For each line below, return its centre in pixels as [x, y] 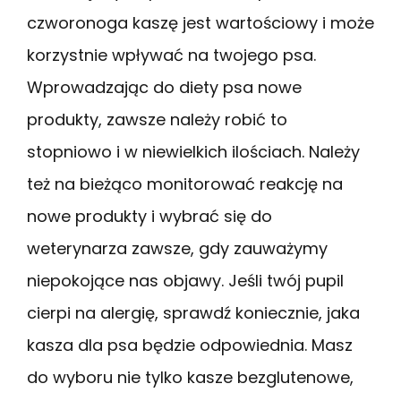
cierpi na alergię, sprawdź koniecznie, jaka [193, 312]
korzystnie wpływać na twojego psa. [171, 55]
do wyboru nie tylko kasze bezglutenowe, [190, 377]
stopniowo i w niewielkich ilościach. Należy [193, 151]
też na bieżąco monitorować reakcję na [185, 183]
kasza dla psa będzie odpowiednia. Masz [190, 345]
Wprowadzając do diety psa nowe [164, 87]
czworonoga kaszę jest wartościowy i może [200, 22]
